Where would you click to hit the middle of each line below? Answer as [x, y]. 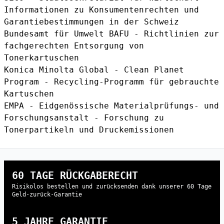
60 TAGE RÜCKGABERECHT [75, 176]
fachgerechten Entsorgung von [74, 46]
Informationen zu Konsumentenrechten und [101, 10]
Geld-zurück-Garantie [47, 195]
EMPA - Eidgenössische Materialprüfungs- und [111, 106]
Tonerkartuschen [41, 58]
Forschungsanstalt [46, 118]
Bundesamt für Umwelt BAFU [66, 34]
